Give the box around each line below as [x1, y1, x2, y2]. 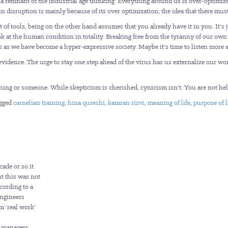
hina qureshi [68, 98, 105, 107]
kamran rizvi [108, 98, 145, 107]
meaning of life [148, 98, 190, 107]
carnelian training [13, 98, 65, 107]
